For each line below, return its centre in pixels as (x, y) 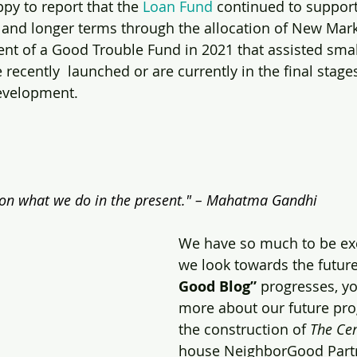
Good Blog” (218, 287)
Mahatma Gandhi (262, 200)
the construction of (244, 330)
